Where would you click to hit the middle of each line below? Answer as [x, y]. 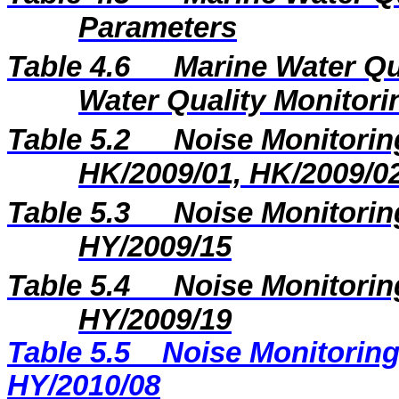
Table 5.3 [73, 213]
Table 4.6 [73, 67]
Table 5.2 [73, 140]
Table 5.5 [69, 353]
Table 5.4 [73, 286]
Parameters [158, 28]
